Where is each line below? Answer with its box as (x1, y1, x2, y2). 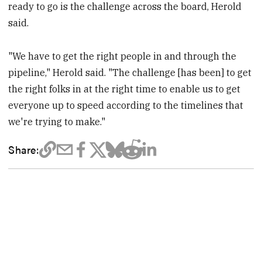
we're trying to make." (8, 116, 106, 128)
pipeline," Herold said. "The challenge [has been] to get (8, 67, 252, 79)
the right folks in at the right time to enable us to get (8, 83, 241, 95)
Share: (8, 142, 39, 157)
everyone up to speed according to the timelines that (8, 99, 244, 112)
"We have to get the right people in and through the (8, 50, 237, 63)
